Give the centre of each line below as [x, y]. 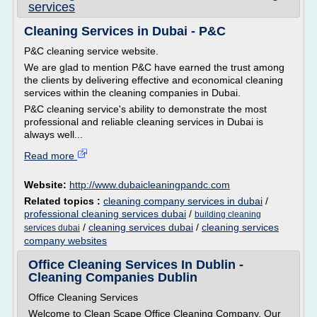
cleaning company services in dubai [183, 201]
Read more [51, 156]
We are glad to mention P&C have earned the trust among [154, 67]
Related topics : [64, 201]
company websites [65, 241]
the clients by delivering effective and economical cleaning [154, 80]
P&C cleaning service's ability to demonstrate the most [145, 109]
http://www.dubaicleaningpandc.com [150, 185]
